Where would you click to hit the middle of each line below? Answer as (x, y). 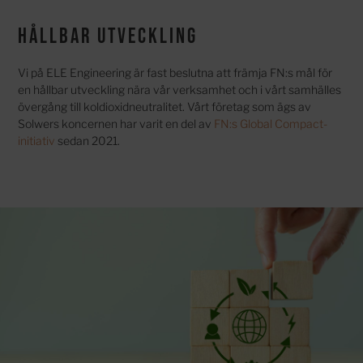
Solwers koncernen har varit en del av (116, 124)
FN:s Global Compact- (271, 124)
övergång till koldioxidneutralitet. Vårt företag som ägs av (165, 107)
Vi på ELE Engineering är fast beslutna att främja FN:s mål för (175, 73)
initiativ (37, 141)
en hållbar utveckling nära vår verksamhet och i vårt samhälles (180, 90)
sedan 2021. (88, 141)
